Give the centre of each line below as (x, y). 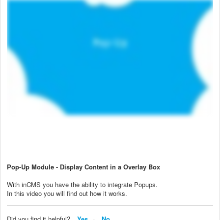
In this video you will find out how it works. (67, 193)
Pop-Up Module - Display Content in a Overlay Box (83, 166)
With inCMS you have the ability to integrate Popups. (82, 184)
